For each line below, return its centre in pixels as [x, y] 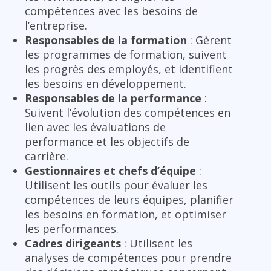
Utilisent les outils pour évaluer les [116, 185]
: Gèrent [209, 40]
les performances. [72, 229]
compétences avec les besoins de [111, 11]
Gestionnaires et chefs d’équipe [110, 171]
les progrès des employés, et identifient [129, 69]
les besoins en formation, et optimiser [126, 214]
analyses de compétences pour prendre [128, 258]
